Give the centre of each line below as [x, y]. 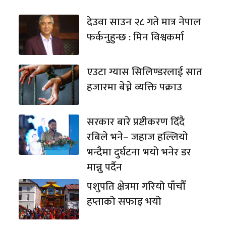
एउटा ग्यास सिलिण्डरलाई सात [145, 72]
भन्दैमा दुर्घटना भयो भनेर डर [139, 152]
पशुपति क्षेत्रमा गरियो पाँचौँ [136, 186]
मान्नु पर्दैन [105, 167]
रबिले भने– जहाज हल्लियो [138, 137]
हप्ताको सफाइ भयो [124, 201]
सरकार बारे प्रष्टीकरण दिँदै [136, 122]
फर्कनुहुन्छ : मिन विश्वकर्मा [136, 37]
